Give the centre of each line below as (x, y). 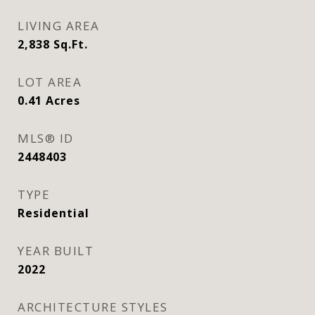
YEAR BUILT (56, 251)
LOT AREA (50, 82)
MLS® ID (46, 138)
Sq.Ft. (71, 44)
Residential (53, 213)
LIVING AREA (59, 26)
